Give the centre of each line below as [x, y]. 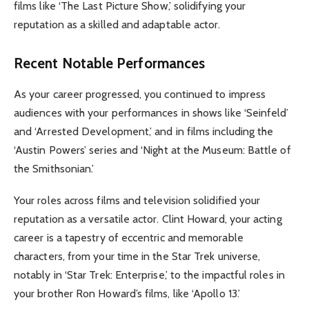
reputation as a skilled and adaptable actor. [117, 25]
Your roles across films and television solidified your [137, 200]
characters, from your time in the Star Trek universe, [137, 256]
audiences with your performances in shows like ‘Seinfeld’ [151, 112]
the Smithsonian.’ [54, 168]
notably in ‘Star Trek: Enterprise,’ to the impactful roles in [149, 275]
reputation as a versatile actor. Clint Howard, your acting [148, 219]
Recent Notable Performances [110, 63]
